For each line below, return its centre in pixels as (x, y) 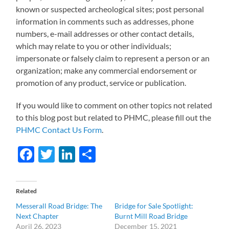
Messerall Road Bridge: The (59, 205)
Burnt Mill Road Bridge (151, 216)
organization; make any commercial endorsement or (107, 70)
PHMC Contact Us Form (59, 129)
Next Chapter (38, 216)
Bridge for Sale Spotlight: (154, 205)
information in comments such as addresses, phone (105, 21)
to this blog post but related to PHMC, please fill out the (114, 117)
